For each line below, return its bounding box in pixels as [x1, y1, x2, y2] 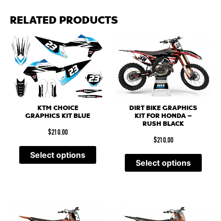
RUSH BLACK [143, 119, 184, 128]
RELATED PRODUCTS [10, 13, 118, 28]
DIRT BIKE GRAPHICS [129, 104, 197, 112]
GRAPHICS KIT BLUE [25, 111, 90, 121]
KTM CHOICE [37, 104, 78, 113]
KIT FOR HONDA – [135, 111, 192, 120]
